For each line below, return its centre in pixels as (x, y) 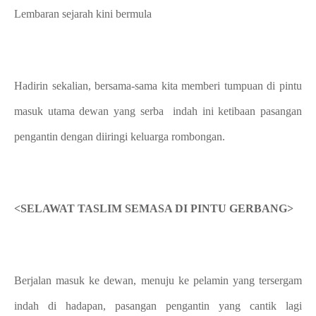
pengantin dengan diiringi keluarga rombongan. (120, 136)
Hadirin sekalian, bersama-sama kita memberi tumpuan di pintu (158, 86)
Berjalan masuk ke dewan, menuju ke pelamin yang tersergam (158, 280)
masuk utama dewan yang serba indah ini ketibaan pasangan (158, 111)
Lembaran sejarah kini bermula (83, 14)
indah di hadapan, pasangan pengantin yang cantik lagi (158, 306)
